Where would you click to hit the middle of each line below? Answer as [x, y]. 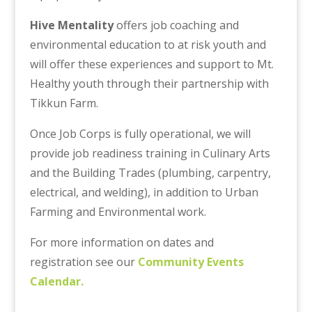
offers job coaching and [176, 25]
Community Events [190, 262]
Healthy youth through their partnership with [149, 84]
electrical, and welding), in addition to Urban [144, 193]
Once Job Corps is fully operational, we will [140, 134]
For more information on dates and [122, 243]
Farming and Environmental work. [118, 212]
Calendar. [56, 282]
